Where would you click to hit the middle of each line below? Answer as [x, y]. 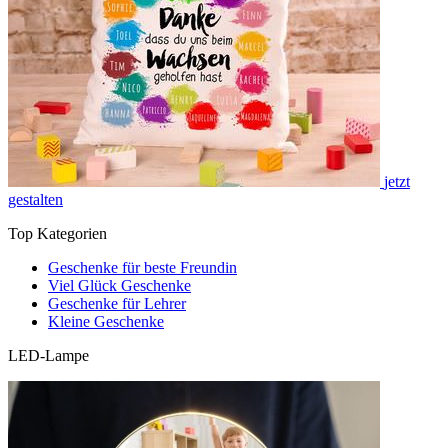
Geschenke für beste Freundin [142, 267]
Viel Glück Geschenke [119, 285]
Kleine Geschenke [106, 321]
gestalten [35, 199]
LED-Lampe [48, 355]
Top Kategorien [57, 233]
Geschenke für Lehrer [117, 303]
